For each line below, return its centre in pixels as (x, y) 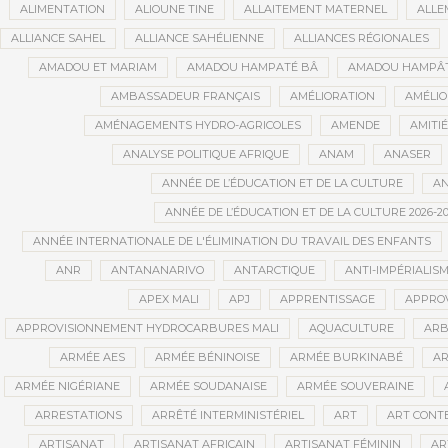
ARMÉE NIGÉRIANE (67, 386)
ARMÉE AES (92, 357)
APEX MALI (168, 299)
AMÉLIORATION (332, 96)
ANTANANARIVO (157, 270)
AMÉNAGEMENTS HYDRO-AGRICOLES (198, 125)
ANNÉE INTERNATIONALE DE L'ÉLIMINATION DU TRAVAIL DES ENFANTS (232, 241)
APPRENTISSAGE (327, 299)
